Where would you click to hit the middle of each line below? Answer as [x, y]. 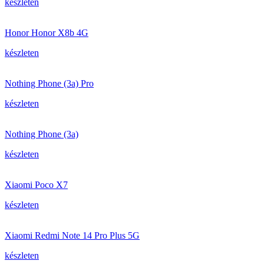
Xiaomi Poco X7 [36, 185]
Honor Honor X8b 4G [47, 33]
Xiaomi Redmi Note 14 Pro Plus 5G [72, 235]
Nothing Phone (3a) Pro [49, 83]
